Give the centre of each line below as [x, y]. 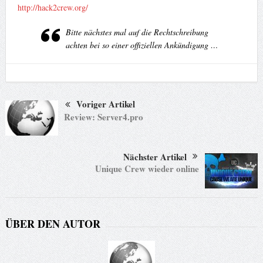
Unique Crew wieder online [147, 169]
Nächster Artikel [155, 157]
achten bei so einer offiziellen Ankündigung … [141, 45]
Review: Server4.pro [103, 117]
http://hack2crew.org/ [53, 8]
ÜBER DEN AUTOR [53, 224]
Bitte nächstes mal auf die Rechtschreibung [137, 32]
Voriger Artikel [105, 104]
